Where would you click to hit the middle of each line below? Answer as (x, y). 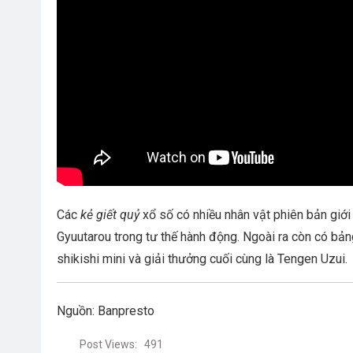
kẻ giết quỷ (110, 214)
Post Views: (108, 345)
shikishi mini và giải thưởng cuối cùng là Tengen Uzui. (202, 258)
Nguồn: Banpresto (106, 311)
